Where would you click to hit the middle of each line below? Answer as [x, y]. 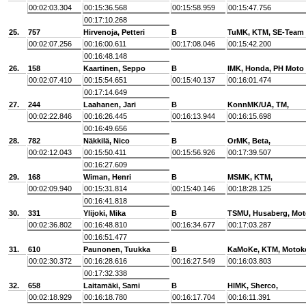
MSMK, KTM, [250, 177]
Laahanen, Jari [110, 105]
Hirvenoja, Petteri [114, 32]
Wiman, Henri [107, 177]
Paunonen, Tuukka [117, 249]
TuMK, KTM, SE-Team [266, 32]
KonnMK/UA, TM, [258, 105]
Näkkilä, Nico [107, 141]
